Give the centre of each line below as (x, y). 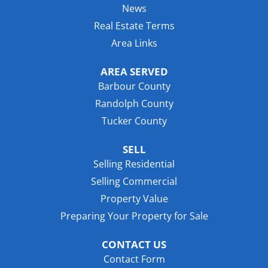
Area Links (134, 43)
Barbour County (134, 86)
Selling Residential (134, 164)
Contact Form (134, 259)
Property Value (134, 199)
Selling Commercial (134, 182)
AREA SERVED (134, 72)
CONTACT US (134, 245)
